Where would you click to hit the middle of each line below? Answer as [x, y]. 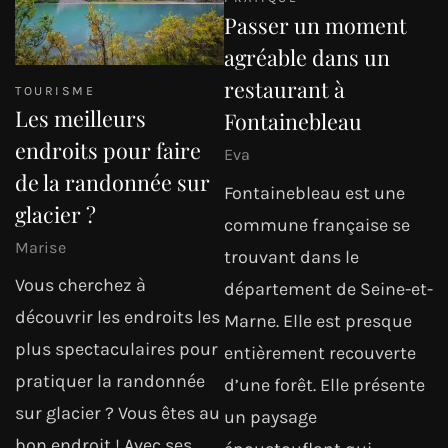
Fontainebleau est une [314, 192]
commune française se [317, 224]
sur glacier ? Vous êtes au [117, 413]
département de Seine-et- [328, 288]
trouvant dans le [291, 256]
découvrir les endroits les [117, 317]
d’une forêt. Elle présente [324, 384]
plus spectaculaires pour [116, 349]
